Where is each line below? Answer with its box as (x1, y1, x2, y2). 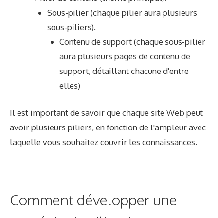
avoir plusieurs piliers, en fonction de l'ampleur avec (10, 122, 206, 132)
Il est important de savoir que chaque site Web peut (10, 107, 203, 118)
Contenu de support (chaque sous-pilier (59, 36, 205, 47)
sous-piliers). (47, 22, 96, 33)
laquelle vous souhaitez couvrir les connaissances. (10, 136, 197, 147)
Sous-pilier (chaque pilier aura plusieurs (47, 7, 197, 18)
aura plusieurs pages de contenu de (59, 51, 190, 62)
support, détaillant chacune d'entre (59, 66, 189, 76)
